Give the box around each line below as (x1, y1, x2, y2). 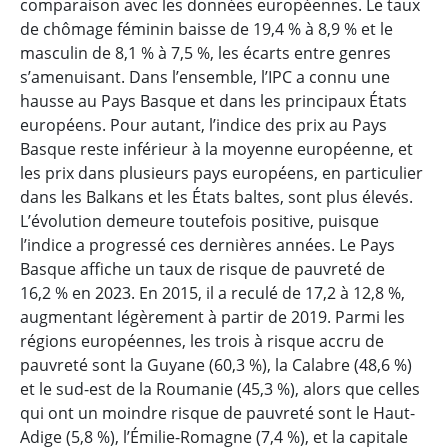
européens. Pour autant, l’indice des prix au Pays (20, 114, 387, 136)
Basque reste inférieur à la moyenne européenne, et (20, 138, 413, 160)
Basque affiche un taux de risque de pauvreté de (20, 258, 385, 280)
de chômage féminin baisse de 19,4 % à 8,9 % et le (20, 18, 393, 40)
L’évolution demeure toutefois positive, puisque (20, 210, 379, 232)
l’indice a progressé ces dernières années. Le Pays (20, 234, 395, 256)
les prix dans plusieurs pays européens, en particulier (20, 162, 423, 184)
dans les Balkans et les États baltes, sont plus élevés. (20, 186, 413, 208)
